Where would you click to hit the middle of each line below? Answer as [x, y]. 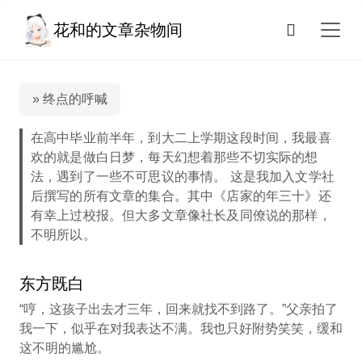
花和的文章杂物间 [118, 30]
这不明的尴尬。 [65, 348]
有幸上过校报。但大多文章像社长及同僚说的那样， [181, 215]
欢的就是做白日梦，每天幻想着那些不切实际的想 [175, 157]
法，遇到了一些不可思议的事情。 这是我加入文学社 [183, 177]
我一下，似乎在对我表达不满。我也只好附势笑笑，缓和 [181, 328]
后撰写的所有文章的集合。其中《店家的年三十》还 [181, 196]
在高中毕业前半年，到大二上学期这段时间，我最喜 [181, 138]
